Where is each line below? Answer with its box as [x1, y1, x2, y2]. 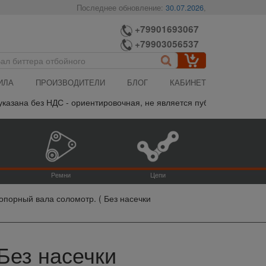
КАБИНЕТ [170, 77, 207, 88]
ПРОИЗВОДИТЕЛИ [35, 77, 105, 88]
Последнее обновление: [77, 2, 166, 14]
